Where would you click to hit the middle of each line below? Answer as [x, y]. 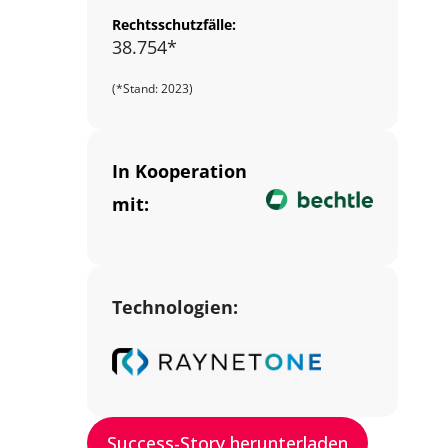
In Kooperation [179, 170]
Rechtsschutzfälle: [174, 24]
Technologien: [175, 306]
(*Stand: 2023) [152, 88]
